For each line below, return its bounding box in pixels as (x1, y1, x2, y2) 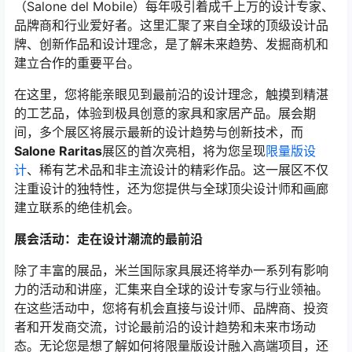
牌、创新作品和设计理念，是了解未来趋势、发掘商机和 (14, 36, 328, 52)
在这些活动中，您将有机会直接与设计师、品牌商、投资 (14, 300, 328, 316)
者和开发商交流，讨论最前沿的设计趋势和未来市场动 (14, 319, 316, 335)
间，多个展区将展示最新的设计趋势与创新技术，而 (14, 124, 303, 140)
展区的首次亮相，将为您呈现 (102, 143, 266, 159)
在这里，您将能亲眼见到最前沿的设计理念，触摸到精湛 (14, 86, 328, 102)
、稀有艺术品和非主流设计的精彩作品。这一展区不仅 (27, 162, 328, 178)
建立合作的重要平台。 (14, 55, 140, 71)
